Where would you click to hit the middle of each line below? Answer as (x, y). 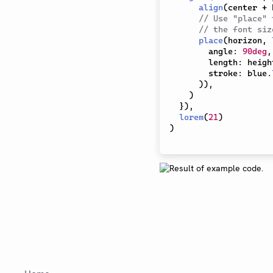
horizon (245, 40)
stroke (223, 73)
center (245, 7)
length (223, 62)
